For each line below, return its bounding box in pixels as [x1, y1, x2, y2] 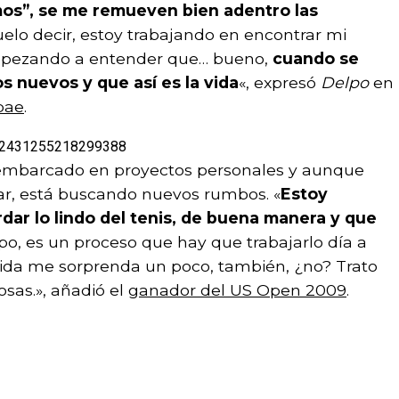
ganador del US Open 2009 [128, 280, 346, 299]
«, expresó [239, 72, 321, 92]
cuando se [273, 48, 359, 68]
